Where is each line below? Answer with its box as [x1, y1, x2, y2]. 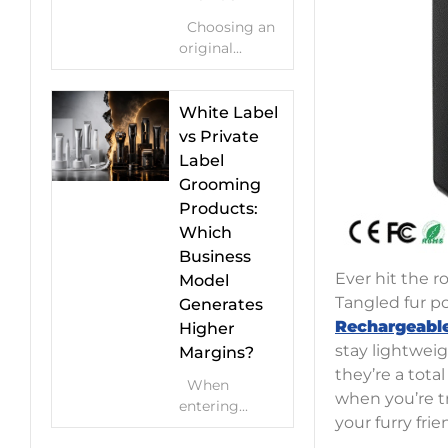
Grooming [179, 175, 261, 194]
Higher [179, 319, 235, 338]
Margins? [179, 343, 254, 362]
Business [179, 247, 251, 266]
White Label [179, 103, 278, 122]
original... [179, 39, 242, 57]
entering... [179, 397, 248, 415]
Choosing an [179, 18, 275, 36]
